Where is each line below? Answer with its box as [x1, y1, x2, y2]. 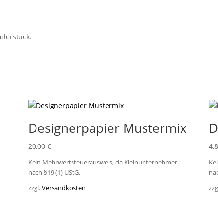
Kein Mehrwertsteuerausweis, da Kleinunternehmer [28, 158, 177, 167]
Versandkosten [41, 184, 86, 193]
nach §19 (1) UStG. [28, 168, 80, 177]
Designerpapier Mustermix [28, 119, 187, 137]
